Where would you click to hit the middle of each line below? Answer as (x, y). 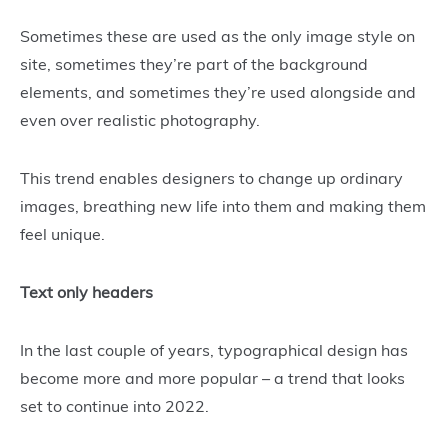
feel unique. (64, 233)
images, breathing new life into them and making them (223, 205)
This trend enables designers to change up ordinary (211, 177)
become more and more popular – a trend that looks (212, 377)
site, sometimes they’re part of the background (194, 63)
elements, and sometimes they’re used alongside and (218, 91)
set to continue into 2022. (116, 405)
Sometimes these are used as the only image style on (217, 35)
